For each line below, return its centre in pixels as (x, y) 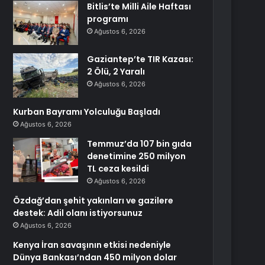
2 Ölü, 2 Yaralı (116, 72)
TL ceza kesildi (118, 169)
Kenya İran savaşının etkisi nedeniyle (92, 245)
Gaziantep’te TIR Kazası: (140, 59)
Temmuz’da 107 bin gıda (140, 144)
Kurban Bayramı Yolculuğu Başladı (87, 112)
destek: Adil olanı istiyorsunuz (78, 213)
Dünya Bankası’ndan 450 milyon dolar (95, 257)
